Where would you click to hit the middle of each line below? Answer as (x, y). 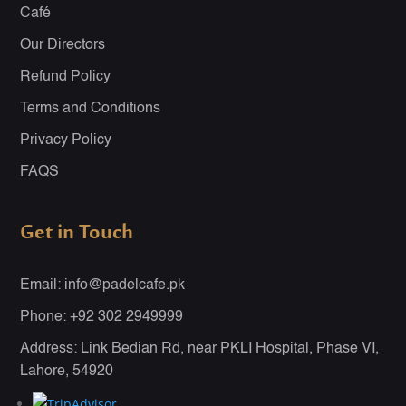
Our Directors (63, 45)
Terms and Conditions (91, 108)
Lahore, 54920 (67, 371)
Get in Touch (77, 233)
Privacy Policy (66, 140)
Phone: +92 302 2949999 (102, 317)
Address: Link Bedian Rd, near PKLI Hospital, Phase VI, (200, 348)
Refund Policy (66, 77)
